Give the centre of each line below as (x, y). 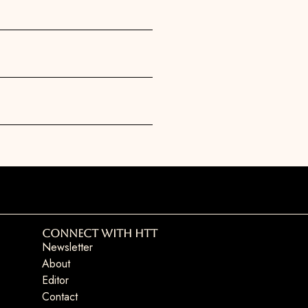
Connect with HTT (99, 233)
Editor (55, 280)
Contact (59, 296)
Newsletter (67, 247)
